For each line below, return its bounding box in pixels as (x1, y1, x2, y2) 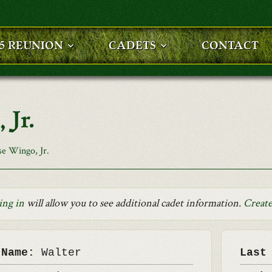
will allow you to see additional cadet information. (24, 196, 243, 210)
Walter (41, 246, 81, 259)
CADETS (109, 38, 156, 53)
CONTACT (202, 38, 259, 53)
